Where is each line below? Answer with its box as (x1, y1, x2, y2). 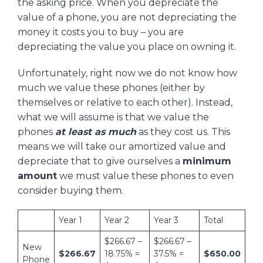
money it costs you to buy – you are (18, 26, 184, 38)
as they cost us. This (136, 126, 230, 137)
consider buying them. (18, 184, 123, 196)
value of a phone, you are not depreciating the (18, 11, 237, 23)
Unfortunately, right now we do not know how (18, 67, 237, 79)
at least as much (55, 126, 136, 137)
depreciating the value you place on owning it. (18, 41, 236, 52)
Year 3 (154, 214, 178, 225)
